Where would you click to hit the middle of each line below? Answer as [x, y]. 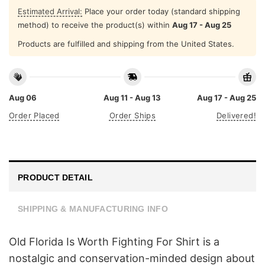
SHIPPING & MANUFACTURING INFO [93, 209]
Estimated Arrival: [50, 11]
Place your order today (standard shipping [161, 11]
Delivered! [236, 116]
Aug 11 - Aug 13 [132, 98]
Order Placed [34, 116]
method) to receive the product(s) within [95, 25]
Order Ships [132, 116]
